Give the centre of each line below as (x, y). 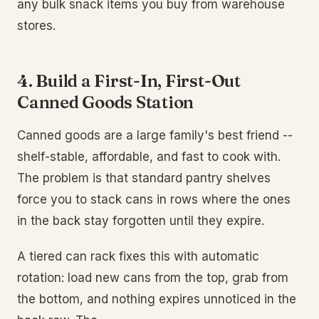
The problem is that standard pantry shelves (144, 178)
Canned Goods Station (106, 102)
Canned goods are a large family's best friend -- (155, 135)
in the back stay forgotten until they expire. (141, 221)
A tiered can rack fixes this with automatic (138, 256)
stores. (36, 26)
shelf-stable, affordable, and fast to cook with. (149, 157)
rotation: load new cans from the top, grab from (153, 278)
